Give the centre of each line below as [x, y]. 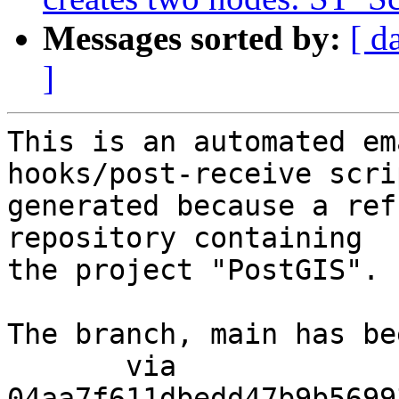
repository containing [185, 238]
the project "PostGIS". [193, 270]
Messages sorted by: [192, 38]
